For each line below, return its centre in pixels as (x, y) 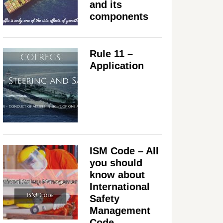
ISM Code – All (124, 151)
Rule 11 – (111, 54)
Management (120, 210)
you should (116, 163)
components (119, 16)
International (120, 186)
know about (117, 174)
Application (117, 65)
